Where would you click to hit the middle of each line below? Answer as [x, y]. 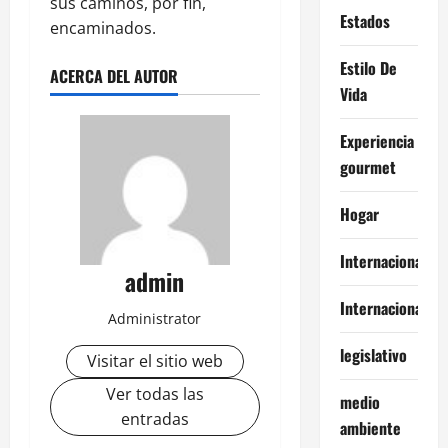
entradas [154, 418]
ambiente [370, 428]
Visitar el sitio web [154, 360]
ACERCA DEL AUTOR [114, 75]
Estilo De [368, 68]
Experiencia [376, 141]
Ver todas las [154, 393]
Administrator [155, 318]
